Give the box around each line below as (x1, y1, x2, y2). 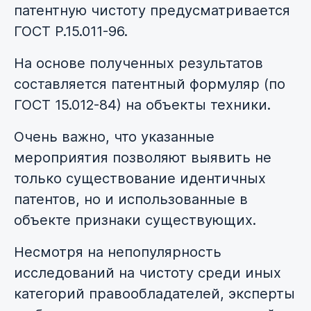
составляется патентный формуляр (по (14, 76, 285, 93)
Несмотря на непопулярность (14, 244, 221, 261)
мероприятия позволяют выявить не (14, 149, 271, 167)
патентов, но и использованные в (14, 191, 248, 208)
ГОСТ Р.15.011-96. (14, 23, 128, 40)
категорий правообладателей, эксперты (14, 285, 295, 303)
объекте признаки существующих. (14, 212, 256, 229)
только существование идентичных (14, 170, 266, 187)
